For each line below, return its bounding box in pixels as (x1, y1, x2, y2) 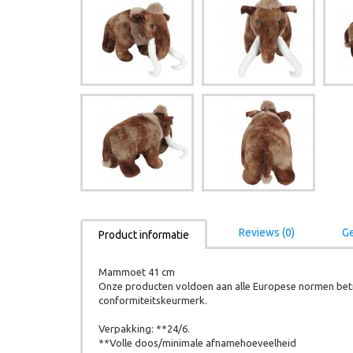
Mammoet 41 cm (98, 266, 175, 277)
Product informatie (98, 229, 189, 241)
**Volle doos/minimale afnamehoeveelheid (98, 337, 296, 348)
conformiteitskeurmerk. (98, 295, 207, 306)
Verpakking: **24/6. (98, 323, 190, 334)
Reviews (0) (239, 226, 295, 239)
